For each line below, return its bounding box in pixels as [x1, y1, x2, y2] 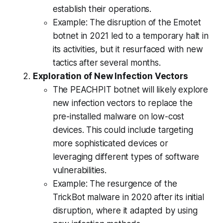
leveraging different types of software [52, 151, 200, 162]
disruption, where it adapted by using [52, 205, 198, 216]
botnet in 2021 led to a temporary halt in [52, 30, 209, 41]
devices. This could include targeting [52, 124, 193, 135]
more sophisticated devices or [52, 138, 168, 148]
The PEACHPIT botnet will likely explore [52, 84, 209, 95]
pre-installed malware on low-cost [52, 111, 185, 121]
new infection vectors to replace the [52, 98, 193, 108]
